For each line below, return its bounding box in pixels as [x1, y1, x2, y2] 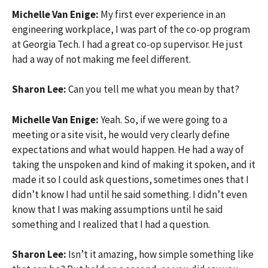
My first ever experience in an [100, 7, 226, 21]
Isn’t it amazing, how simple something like [68, 248, 254, 261]
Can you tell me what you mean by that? [68, 83, 239, 96]
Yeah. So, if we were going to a [100, 112, 227, 126]
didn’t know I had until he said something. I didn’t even [12, 187, 247, 201]
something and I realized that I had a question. [12, 217, 210, 231]
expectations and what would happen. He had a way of [12, 142, 244, 156]
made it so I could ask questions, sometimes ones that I [12, 172, 249, 186]
